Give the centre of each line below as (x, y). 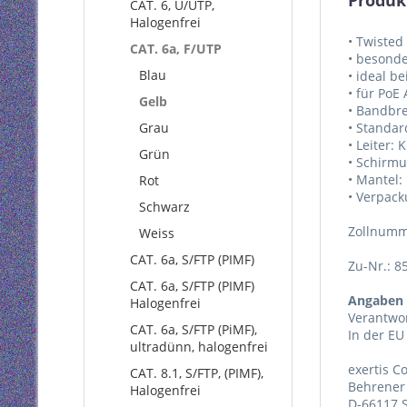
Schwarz (164, 207)
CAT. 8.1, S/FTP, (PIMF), (197, 373)
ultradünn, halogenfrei (199, 347)
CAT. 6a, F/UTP (176, 49)
